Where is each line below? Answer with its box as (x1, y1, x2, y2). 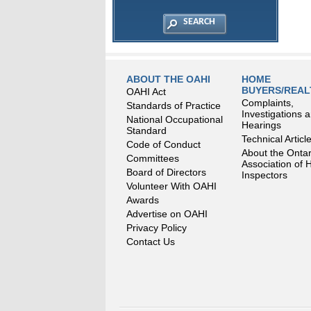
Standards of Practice (126, 100, 221, 111)
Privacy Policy (126, 222, 187, 233)
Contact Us (126, 236, 175, 247)
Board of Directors (126, 167, 206, 178)
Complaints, (242, 97, 294, 108)
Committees (126, 153, 179, 164)
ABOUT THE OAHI (126, 74, 210, 85)
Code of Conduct (126, 139, 201, 150)
